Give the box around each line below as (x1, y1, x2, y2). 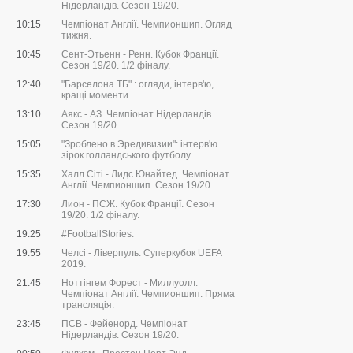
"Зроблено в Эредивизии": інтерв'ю (61, 139, 217, 150)
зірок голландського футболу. (61, 150, 192, 162)
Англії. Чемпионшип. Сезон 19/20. (61, 180, 213, 191)
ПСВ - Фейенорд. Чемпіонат (61, 318, 188, 330)
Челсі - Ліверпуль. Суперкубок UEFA (61, 247, 221, 259)
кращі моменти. (61, 90, 131, 102)
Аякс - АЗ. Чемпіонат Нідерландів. (61, 109, 214, 121)
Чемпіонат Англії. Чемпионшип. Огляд (61, 19, 232, 31)
